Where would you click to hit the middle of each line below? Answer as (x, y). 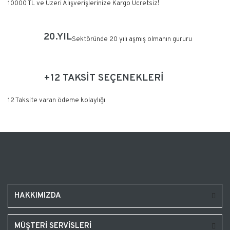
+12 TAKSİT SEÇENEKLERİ (104, 78)
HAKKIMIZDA (38, 196)
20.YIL (58, 37)
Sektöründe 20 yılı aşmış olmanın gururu (132, 39)
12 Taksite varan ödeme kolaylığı (56, 101)
